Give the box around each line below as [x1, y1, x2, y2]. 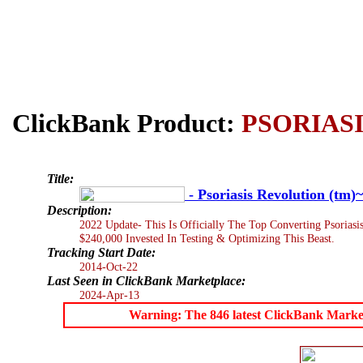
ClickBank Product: [12, 109, 241, 139]
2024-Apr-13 [79, 288, 139, 301]
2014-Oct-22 [79, 259, 138, 273]
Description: [47, 203, 112, 217]
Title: [47, 171, 74, 186]
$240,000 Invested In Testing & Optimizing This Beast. [79, 231, 335, 245]
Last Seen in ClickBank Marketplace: [47, 273, 246, 288]
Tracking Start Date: [47, 245, 156, 259]
